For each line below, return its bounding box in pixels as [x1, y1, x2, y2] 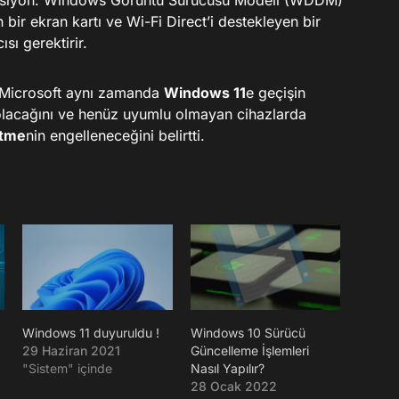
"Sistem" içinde [21, 361, 112, 377]
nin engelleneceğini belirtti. [26, 126, 205, 144]
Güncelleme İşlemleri [190, 343, 309, 359]
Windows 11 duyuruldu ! [21, 325, 159, 341]
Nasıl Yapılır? [190, 361, 265, 377]
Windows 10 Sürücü [190, 325, 305, 341]
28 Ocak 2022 [190, 379, 277, 395]
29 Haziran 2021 [21, 343, 120, 359]
